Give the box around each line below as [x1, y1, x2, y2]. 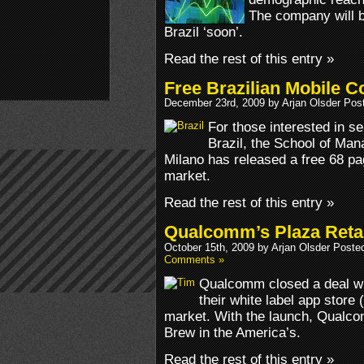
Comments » [164, 253, 224, 266]
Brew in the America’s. [164, 324, 301, 340]
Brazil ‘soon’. [164, 24, 243, 40]
